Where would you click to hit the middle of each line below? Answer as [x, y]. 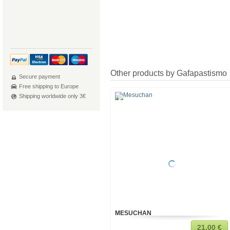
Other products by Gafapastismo [169, 73]
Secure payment [40, 76]
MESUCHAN [133, 213]
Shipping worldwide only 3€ [52, 96]
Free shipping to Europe [49, 86]
